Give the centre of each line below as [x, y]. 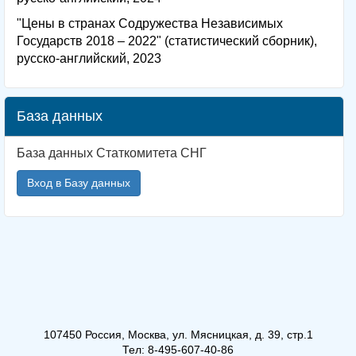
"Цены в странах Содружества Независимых [150, 23]
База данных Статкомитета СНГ [112, 153]
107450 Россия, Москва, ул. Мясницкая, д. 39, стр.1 [178, 334]
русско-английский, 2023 [89, 58]
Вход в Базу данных [79, 182]
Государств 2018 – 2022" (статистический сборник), [167, 41]
